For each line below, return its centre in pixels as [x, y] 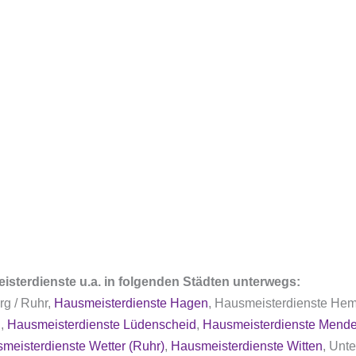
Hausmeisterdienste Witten [247, 346]
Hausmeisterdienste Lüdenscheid [102, 325]
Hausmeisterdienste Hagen [131, 303]
